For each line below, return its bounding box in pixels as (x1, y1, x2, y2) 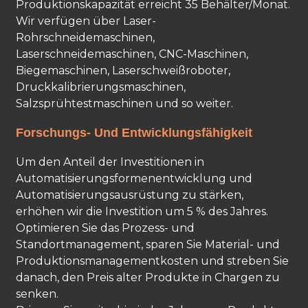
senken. (15, 287, 58, 300)
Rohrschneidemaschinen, (15, 31, 155, 44)
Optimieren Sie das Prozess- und (15, 221, 195, 234)
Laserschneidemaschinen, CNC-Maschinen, (15, 47, 248, 60)
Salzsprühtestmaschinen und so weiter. (15, 97, 233, 110)
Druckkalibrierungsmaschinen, (15, 80, 186, 93)
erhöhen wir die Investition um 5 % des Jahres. (15, 205, 268, 218)
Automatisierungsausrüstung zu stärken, (15, 188, 243, 201)
